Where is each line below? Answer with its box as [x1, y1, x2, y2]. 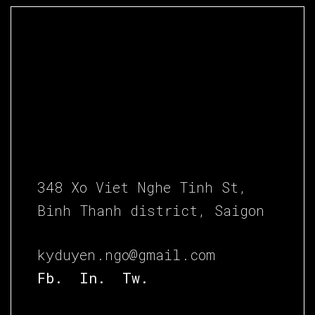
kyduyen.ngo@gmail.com [37, 245, 216, 264]
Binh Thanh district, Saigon [37, 201, 265, 219]
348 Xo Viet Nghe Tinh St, [37, 178, 247, 196]
